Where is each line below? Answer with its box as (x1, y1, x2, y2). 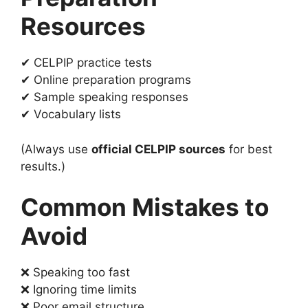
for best (225, 142, 272, 156)
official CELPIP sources (91, 142, 225, 156)
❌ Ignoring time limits (21, 283, 137, 297)
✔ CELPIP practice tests (21, 56, 152, 70)
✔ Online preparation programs (21, 73, 191, 87)
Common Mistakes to (21, 192, 269, 222)
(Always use (21, 142, 91, 156)
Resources (21, 12, 146, 41)
